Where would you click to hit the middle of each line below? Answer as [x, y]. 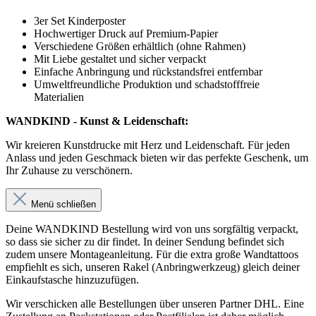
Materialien [59, 97]
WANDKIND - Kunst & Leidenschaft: [97, 121]
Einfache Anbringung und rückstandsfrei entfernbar [148, 71]
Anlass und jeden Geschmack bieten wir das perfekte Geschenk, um [157, 157]
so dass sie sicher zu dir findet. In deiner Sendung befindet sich [145, 241]
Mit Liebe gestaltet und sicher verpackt [120, 59]
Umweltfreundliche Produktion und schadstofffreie [147, 84]
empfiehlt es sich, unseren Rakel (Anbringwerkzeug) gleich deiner [153, 267]
